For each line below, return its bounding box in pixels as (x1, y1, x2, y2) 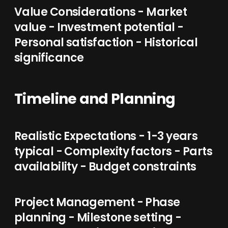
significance (14, 50, 84, 66)
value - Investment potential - (14, 19, 184, 35)
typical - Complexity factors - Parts (14, 144, 213, 159)
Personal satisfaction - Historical (14, 35, 198, 50)
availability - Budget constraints (14, 159, 196, 175)
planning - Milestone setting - (14, 210, 182, 225)
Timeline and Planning (14, 89, 176, 109)
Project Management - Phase (14, 194, 180, 210)
